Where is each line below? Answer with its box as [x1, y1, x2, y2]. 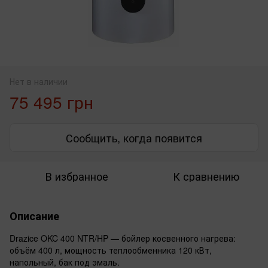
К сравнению [172, 167, 239, 184]
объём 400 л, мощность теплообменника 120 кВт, [10, 243, 212, 256]
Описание [10, 208, 59, 224]
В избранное [45, 167, 108, 184]
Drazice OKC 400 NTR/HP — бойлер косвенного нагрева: [10, 232, 236, 244]
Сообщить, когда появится [66, 129, 202, 145]
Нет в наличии [10, 75, 68, 87]
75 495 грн [10, 89, 93, 114]
